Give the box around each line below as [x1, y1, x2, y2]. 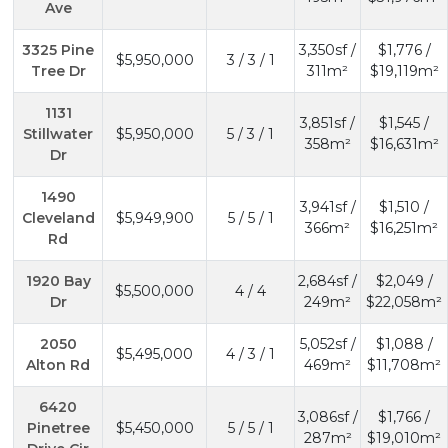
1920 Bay [25, 271, 91, 290]
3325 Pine [22, 40, 94, 59]
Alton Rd [26, 355, 90, 374]
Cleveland [21, 208, 95, 227]
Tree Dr [30, 61, 86, 80]
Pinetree [26, 418, 90, 437]
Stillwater [23, 124, 93, 143]
